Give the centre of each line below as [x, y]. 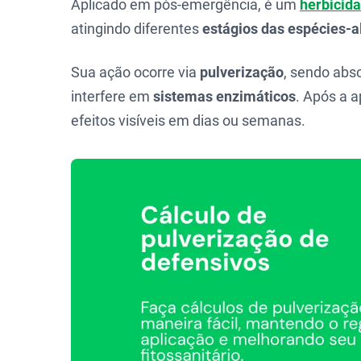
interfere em [112, 96]
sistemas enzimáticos [224, 96]
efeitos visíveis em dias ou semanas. [188, 120]
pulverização [242, 72]
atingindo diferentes [137, 29]
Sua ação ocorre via [135, 72]
